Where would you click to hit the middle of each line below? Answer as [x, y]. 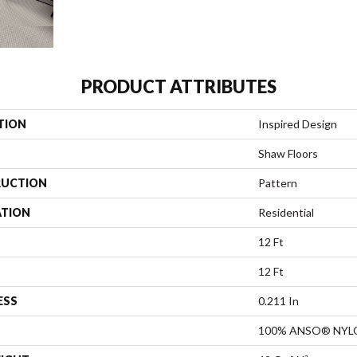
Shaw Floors [288, 154]
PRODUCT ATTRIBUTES [178, 87]
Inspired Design [298, 124]
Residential [286, 213]
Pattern [278, 183]
